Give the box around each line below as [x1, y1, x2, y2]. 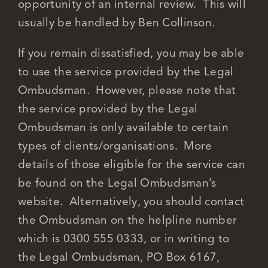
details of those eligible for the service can [17, 157, 245, 171]
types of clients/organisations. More [17, 138, 212, 153]
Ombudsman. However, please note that [17, 83, 236, 97]
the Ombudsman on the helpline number [17, 212, 237, 227]
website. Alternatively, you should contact [17, 194, 245, 208]
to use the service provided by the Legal [17, 64, 234, 78]
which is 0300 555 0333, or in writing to [17, 231, 230, 245]
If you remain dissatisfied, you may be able [17, 45, 245, 60]
